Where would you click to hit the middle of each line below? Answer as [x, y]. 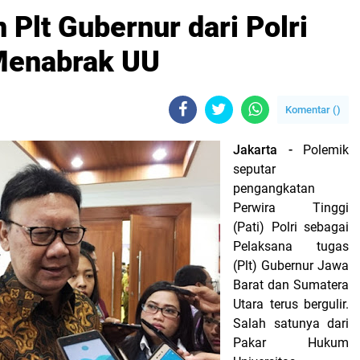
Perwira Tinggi [291, 208]
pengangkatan [274, 188]
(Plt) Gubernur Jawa [291, 266]
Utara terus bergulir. [291, 304]
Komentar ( [311, 110]
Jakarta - [268, 150]
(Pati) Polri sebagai [291, 227]
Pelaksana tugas [291, 246]
